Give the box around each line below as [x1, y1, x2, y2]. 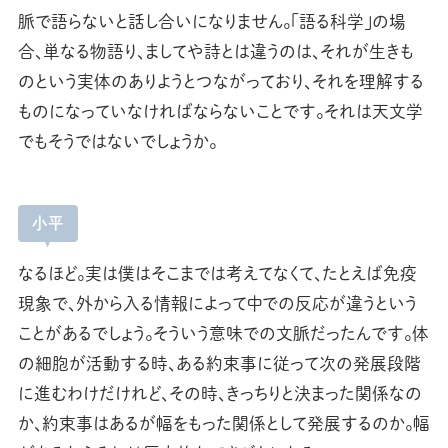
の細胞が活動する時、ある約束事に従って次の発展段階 [17, 352, 421, 376]
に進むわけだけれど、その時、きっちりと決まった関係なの [17, 382, 422, 406]
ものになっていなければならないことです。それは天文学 [17, 99, 423, 123]
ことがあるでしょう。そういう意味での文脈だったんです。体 [17, 322, 429, 346]
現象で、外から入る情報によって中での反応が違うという [17, 292, 417, 316]
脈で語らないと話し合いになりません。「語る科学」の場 [17, 9, 406, 33]
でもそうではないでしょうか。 [17, 129, 217, 153]
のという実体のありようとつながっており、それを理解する [17, 69, 424, 93]
